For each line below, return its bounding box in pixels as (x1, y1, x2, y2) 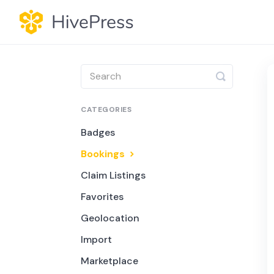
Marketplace (81, 254, 138, 267)
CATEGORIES (81, 104, 131, 114)
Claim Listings (81, 168, 146, 182)
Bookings (81, 147, 127, 160)
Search (220, 78, 257, 93)
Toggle (220, 68, 256, 83)
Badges (81, 125, 115, 139)
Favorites (81, 190, 124, 203)
